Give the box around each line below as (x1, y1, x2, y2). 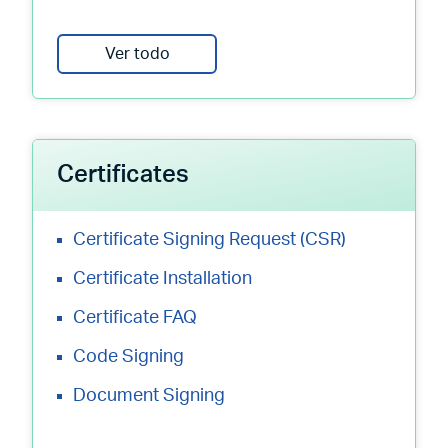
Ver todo (104, 46, 170, 62)
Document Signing (73, 387, 225, 405)
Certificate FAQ (73, 309, 197, 327)
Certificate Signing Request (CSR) (73, 231, 346, 249)
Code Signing (73, 348, 184, 366)
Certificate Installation (73, 270, 252, 288)
